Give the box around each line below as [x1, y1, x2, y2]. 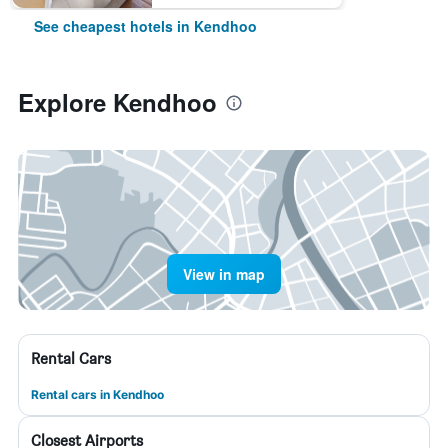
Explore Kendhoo [18, 85, 217, 119]
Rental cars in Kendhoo [31, 387, 164, 402]
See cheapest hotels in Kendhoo [34, 16, 257, 36]
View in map [183, 264, 265, 284]
